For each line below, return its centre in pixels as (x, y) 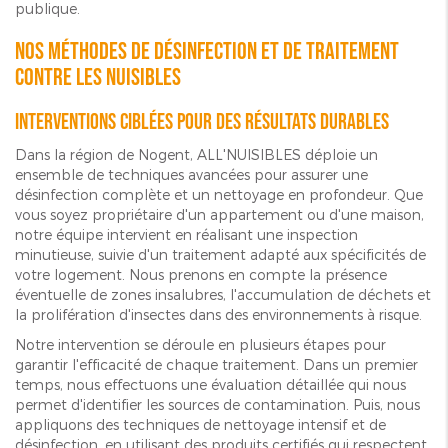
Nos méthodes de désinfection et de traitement (207, 52)
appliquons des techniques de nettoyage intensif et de (200, 425)
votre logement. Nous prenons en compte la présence (201, 275)
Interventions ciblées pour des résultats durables (202, 123)
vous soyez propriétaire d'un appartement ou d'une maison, (219, 215)
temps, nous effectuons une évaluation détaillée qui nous (210, 385)
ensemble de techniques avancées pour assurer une (191, 175)
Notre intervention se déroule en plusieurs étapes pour (200, 345)
